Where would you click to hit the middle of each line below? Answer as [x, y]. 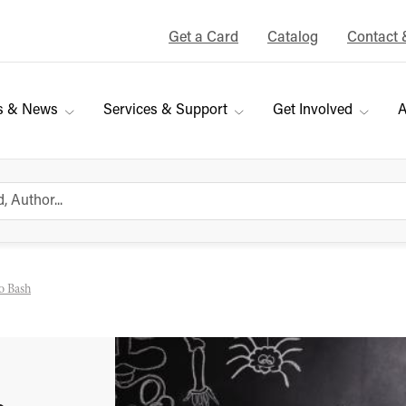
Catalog [293, 38]
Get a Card [203, 38]
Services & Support [165, 111]
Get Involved [313, 111]
